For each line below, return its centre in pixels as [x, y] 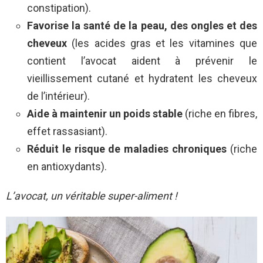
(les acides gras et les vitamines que [162, 43]
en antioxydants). [67, 167]
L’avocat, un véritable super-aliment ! [92, 196]
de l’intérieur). [58, 96]
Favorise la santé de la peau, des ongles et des [142, 26]
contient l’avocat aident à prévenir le [142, 61]
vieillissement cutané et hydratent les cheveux [142, 79]
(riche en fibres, [220, 114]
